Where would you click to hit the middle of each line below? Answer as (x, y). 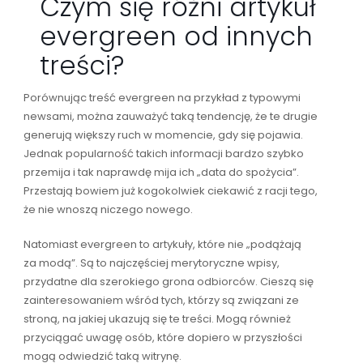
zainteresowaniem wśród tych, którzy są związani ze (161, 300)
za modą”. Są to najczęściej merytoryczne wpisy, (151, 263)
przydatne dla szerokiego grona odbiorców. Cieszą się (168, 281)
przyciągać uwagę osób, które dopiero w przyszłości (162, 337)
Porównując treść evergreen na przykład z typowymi (162, 97)
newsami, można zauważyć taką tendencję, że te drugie (170, 116)
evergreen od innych (176, 36)
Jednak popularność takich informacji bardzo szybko (163, 153)
